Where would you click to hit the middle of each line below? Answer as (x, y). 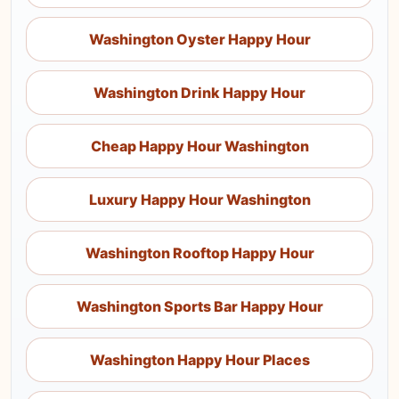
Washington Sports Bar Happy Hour (199, 306)
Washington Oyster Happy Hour (199, 39)
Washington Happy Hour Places (199, 360)
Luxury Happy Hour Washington (199, 199)
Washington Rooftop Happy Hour (199, 253)
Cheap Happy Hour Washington (199, 146)
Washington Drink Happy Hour (199, 93)
